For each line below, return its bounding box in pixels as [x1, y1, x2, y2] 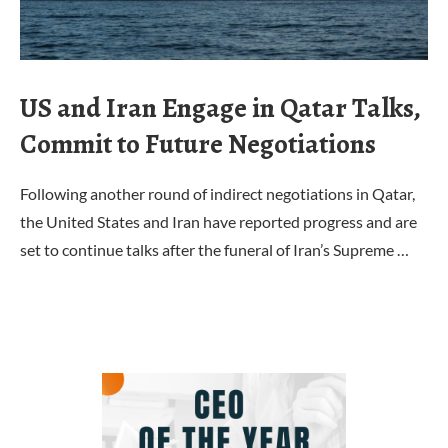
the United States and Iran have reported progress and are [20, 212, 417, 231]
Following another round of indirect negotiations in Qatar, [20, 184, 415, 203]
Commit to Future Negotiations [20, 126, 376, 162]
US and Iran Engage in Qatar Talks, [20, 90, 420, 126]
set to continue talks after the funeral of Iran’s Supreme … [20, 240, 409, 259]
